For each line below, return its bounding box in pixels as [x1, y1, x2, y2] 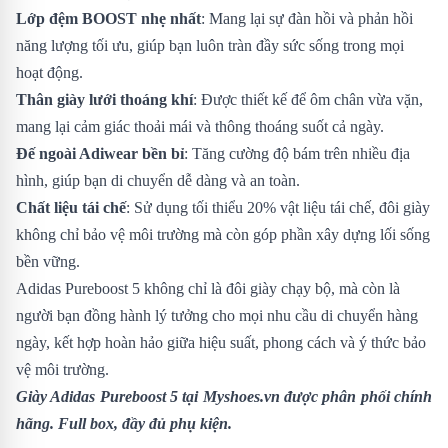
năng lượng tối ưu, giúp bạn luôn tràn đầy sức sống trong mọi [16, 36, 404, 54]
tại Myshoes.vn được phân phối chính [178, 387, 432, 405]
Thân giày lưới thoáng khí [16, 90, 193, 108]
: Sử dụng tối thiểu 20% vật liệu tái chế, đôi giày [126, 198, 430, 216]
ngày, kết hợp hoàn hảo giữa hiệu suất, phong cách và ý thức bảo [16, 333, 426, 351]
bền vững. [16, 252, 80, 270]
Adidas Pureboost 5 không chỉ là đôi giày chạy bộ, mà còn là [16, 279, 400, 297]
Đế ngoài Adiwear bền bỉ [16, 144, 184, 162]
